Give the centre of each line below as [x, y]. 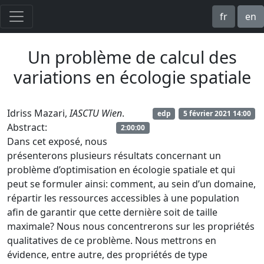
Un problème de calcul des [132, 57]
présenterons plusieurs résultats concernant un [114, 156]
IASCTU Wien [96, 113]
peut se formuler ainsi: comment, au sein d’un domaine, [131, 184]
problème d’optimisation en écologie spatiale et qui [121, 170]
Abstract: [27, 127]
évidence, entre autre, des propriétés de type [107, 255]
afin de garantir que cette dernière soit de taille [112, 212]
